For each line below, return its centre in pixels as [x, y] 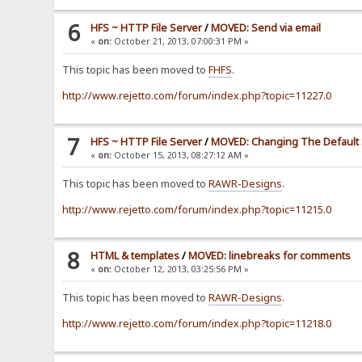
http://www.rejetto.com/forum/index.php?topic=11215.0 [197, 210]
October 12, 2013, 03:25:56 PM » [181, 269]
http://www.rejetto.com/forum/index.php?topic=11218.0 [197, 324]
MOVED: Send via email [266, 28]
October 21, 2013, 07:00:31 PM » [181, 42]
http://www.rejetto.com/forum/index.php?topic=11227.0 [197, 96]
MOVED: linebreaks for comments [270, 256]
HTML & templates [135, 256]
